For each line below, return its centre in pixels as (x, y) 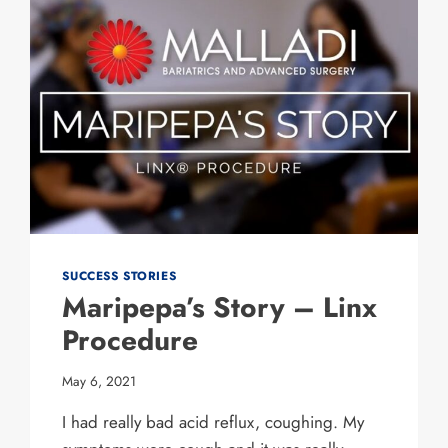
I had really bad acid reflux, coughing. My (213, 421)
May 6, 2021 (99, 380)
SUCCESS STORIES (119, 276)
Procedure (130, 341)
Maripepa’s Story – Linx (220, 308)
